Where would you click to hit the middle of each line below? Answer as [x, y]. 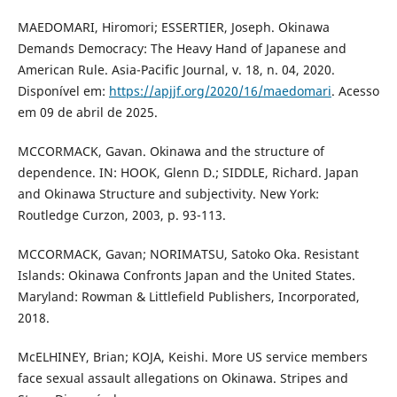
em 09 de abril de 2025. [87, 112]
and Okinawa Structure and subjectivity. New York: [168, 193]
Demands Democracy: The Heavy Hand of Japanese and [182, 48]
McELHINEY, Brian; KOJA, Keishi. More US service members [192, 356]
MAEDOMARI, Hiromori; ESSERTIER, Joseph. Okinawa [173, 27]
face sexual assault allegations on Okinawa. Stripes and [183, 378]
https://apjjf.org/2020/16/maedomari [220, 90]
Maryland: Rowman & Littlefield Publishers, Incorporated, [188, 296]
